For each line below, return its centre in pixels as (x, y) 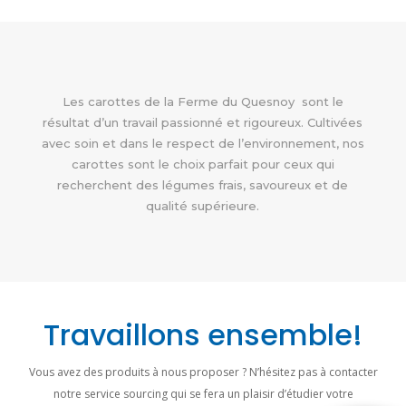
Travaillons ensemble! (203, 335)
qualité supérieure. (203, 206)
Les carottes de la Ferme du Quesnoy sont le (203, 102)
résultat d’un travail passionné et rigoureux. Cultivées (203, 123)
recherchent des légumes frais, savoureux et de (203, 185)
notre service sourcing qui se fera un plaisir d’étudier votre (203, 394)
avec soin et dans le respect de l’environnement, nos (203, 144)
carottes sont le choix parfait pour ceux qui (203, 164)
